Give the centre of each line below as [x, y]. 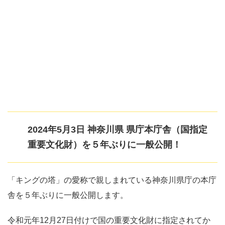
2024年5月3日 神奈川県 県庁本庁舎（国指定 [118, 129]
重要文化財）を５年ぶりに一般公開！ [104, 144]
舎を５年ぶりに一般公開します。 [68, 195]
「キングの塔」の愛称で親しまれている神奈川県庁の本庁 [112, 180]
